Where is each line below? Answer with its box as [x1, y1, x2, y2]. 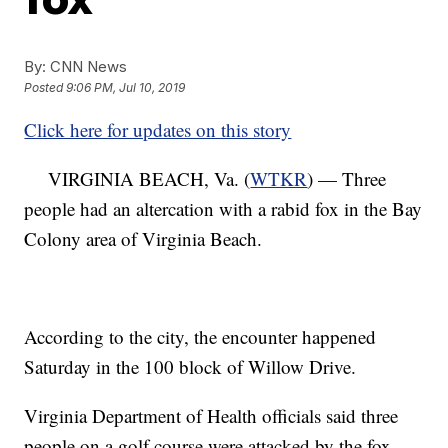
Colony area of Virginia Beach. [24, 226, 263, 251]
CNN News [46, 57, 128, 76]
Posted [24, 80, 67, 96]
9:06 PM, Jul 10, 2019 [66, 80, 186, 96]
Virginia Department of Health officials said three [24, 403, 399, 428]
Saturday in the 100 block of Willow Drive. [24, 354, 357, 379]
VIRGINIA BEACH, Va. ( [24, 166, 251, 191]
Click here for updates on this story [24, 117, 292, 142]
